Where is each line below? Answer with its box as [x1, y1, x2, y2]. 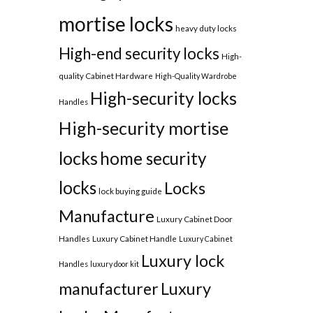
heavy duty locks [175, 23, 237, 34]
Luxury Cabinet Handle [92, 233, 177, 244]
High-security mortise [58, 117, 228, 139]
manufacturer [58, 279, 159, 299]
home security [99, 148, 206, 169]
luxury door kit [89, 259, 139, 269]
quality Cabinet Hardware [58, 71, 153, 81]
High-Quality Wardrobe [154, 71, 237, 81]
